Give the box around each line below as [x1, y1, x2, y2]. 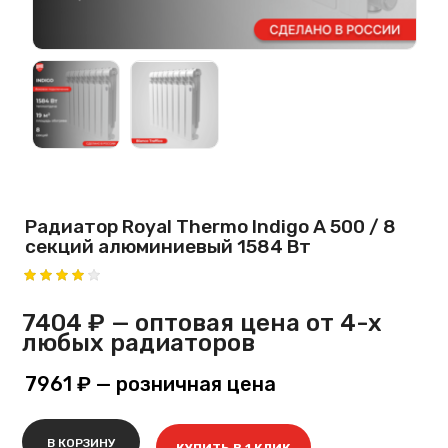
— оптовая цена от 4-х [105, 308, 383, 337]
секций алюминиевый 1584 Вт [25, 234, 312, 258]
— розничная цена [91, 371, 277, 396]
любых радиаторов [22, 328, 256, 357]
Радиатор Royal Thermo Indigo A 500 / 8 [25, 214, 397, 238]
